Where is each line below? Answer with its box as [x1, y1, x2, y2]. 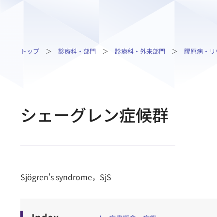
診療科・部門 [58, 46, 96, 56]
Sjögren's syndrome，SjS [20, 171, 111, 183]
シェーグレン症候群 [20, 103, 169, 126]
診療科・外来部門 [115, 46, 165, 56]
